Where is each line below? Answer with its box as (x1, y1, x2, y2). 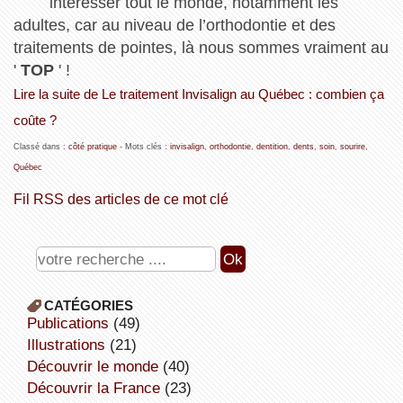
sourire (339, 141, 365, 151)
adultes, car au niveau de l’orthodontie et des (13, 15, 336, 34)
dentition (255, 141, 288, 151)
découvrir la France (37, 378, 160, 397)
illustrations (31, 335, 105, 354)
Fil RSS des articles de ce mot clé (13, 190, 228, 207)
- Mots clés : (116, 141, 170, 151)
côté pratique (67, 141, 117, 151)
